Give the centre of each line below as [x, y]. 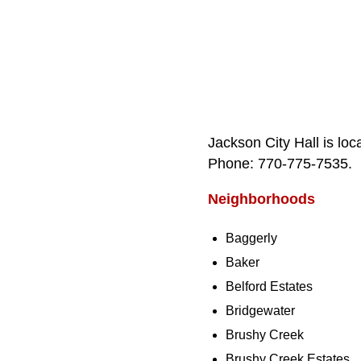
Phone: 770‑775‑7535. [280, 164]
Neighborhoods [261, 199]
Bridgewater [260, 311]
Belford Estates [269, 287]
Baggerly [251, 239]
